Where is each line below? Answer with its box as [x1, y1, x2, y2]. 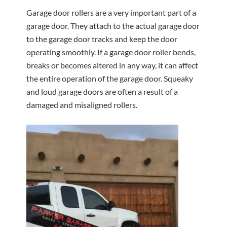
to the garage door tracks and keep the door [26, 34, 178, 44]
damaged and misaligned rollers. [26, 100, 138, 109]
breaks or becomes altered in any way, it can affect [26, 60, 199, 70]
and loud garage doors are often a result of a [26, 87, 178, 96]
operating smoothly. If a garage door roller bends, [26, 47, 196, 57]
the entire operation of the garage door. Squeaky [26, 73, 194, 83]
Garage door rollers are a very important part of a [26, 8, 197, 17]
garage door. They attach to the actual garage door [26, 21, 200, 30]
